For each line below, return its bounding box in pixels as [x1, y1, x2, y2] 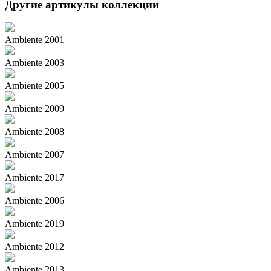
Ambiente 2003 [5, 57, 64, 68]
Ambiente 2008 [5, 126, 64, 137]
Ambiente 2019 [5, 218, 64, 229]
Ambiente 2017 [5, 172, 64, 183]
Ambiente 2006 [5, 195, 64, 206]
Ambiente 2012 [5, 241, 64, 252]
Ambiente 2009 [5, 103, 64, 114]
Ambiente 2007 [5, 149, 64, 160]
